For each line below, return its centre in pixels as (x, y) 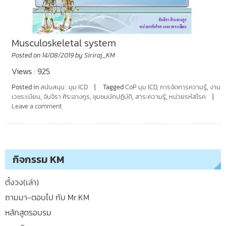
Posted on (26, 55)
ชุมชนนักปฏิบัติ (112, 96)
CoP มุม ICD (141, 87)
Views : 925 (31, 71)
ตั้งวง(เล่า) (22, 182)
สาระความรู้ (150, 96)
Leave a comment (37, 106)
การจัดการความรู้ (183, 87)
